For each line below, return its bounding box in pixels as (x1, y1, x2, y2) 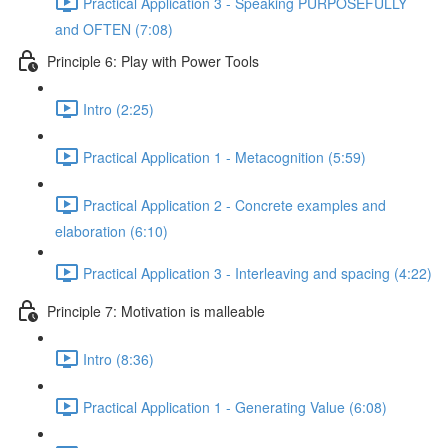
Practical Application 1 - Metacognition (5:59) (83, 146, 366, 167)
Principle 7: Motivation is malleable (47, 300, 265, 321)
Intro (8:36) (83, 348, 154, 369)
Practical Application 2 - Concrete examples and (83, 194, 386, 215)
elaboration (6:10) (55, 221, 168, 241)
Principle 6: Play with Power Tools (47, 50, 259, 71)
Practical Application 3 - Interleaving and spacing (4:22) (83, 262, 432, 283)
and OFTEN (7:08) (55, 19, 173, 39)
